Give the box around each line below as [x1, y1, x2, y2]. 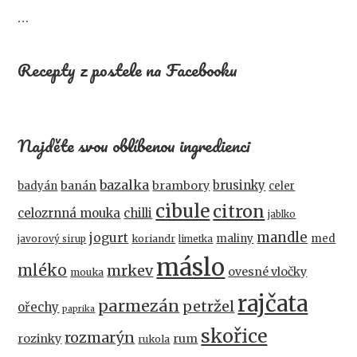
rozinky [18, 331, 62, 347]
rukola [138, 333, 171, 346]
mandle [257, 229, 308, 247]
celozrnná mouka [18, 206, 121, 222]
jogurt [89, 230, 129, 246]
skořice [201, 324, 268, 348]
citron [213, 201, 265, 223]
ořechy [18, 300, 60, 316]
